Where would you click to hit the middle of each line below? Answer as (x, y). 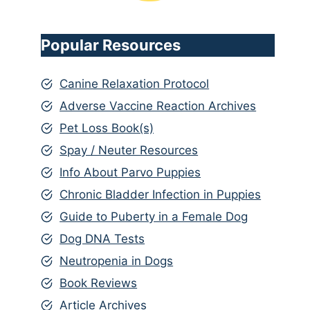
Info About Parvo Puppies (130, 172)
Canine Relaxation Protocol (135, 83)
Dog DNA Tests (102, 238)
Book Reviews (99, 283)
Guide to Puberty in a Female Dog (154, 216)
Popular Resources (111, 45)
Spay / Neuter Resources (129, 150)
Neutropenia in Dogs (117, 261)
